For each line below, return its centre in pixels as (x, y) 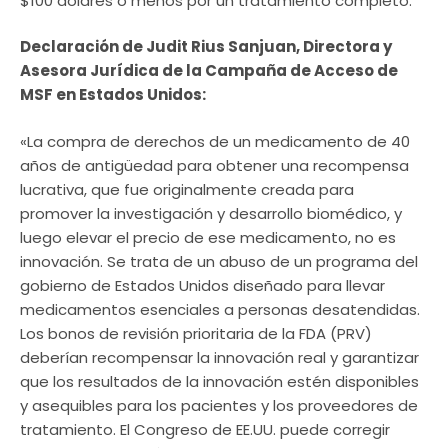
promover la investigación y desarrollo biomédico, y (211, 213)
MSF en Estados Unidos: (113, 95)
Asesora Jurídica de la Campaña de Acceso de (209, 71)
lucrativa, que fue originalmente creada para (187, 189)
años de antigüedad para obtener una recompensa (214, 165)
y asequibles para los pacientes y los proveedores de (219, 405)
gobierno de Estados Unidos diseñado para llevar (202, 285)
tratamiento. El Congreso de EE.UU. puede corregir (205, 429)
